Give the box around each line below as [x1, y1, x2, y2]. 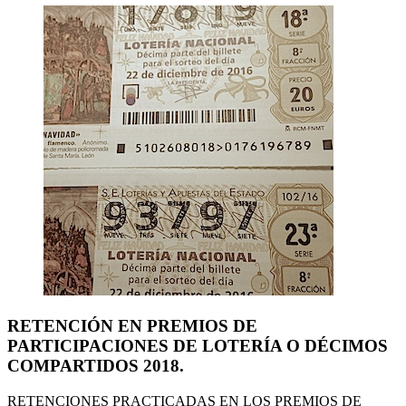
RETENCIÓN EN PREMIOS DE [7, 315, 257, 335]
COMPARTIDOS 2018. [7, 355, 184, 375]
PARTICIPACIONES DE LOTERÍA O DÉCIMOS [7, 335, 388, 355]
